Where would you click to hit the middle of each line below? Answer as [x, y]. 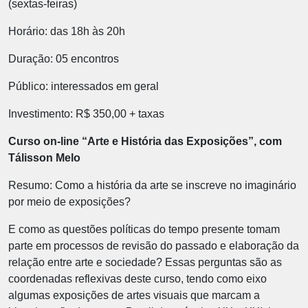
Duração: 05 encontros [64, 59]
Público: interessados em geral [84, 86]
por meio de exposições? [69, 202]
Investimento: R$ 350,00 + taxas [86, 114]
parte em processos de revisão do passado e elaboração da [154, 246]
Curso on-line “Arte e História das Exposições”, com [145, 141]
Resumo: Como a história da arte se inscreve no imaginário [152, 185]
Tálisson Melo [44, 158]
